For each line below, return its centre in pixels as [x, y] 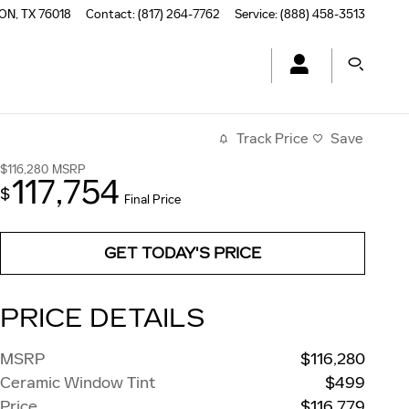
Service [255, 14]
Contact [109, 14]
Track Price [273, 138]
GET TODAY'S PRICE [183, 253]
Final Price [152, 199]
